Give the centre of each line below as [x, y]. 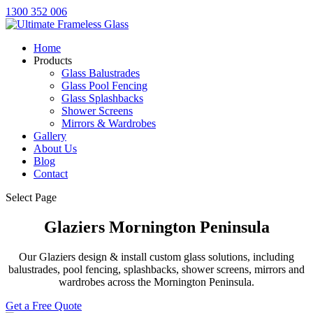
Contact [51, 174]
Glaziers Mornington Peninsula [156, 227]
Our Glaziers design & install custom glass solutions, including [156, 256]
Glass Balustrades [101, 73]
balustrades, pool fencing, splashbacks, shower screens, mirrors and [156, 269]
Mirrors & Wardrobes [109, 123]
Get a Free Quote [44, 305]
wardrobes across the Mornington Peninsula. [156, 282]
